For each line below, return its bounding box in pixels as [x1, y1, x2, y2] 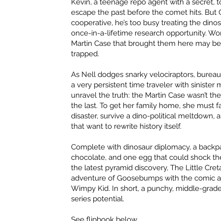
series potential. [71, 194, 125, 204]
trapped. [71, 49, 100, 59]
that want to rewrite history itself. [71, 122, 182, 131]
